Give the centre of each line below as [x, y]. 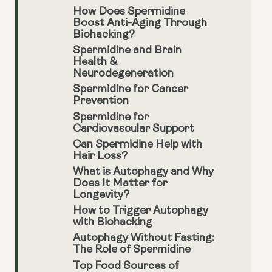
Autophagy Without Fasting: [144, 239]
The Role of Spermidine [132, 250]
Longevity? [101, 195]
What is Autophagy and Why [143, 172]
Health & [95, 63]
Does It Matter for [120, 183]
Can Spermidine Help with [138, 144]
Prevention [101, 101]
